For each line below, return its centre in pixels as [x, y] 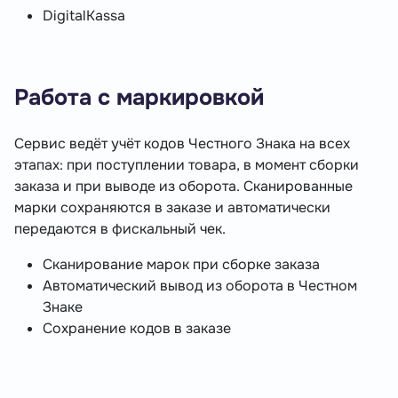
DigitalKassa [84, 16]
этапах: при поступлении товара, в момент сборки [187, 165]
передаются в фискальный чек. [120, 229]
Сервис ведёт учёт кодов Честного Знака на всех [182, 144]
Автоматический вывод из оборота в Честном [200, 286]
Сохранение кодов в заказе [137, 329]
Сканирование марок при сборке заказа [181, 265]
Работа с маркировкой [139, 98]
